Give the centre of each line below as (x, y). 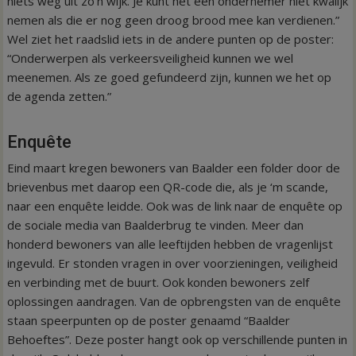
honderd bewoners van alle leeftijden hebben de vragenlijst (170, 244)
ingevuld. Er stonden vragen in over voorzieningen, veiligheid (173, 263)
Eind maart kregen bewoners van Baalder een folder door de (174, 167)
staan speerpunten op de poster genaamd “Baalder (149, 320)
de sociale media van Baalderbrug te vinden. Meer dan (156, 224)
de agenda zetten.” (60, 96)
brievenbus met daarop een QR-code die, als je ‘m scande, (168, 186)
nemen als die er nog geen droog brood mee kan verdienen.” (174, 19)
